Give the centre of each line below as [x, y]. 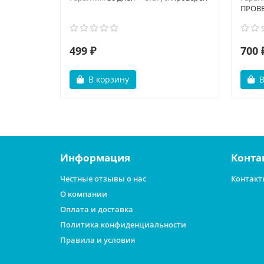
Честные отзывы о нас [103, 179]
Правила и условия [98, 240]
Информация [95, 158]
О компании [84, 194]
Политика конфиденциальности [123, 225]
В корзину [109, 79]
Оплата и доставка [97, 209]
